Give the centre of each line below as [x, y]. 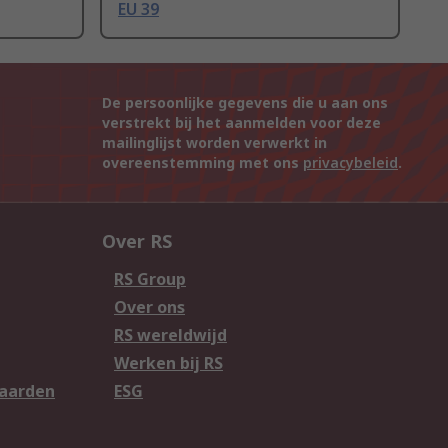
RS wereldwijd [170, 335]
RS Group [150, 279]
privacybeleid [350, 163]
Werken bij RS [168, 363]
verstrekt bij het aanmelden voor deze [241, 123]
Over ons [149, 307]
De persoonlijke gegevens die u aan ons [245, 103]
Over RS [137, 241]
